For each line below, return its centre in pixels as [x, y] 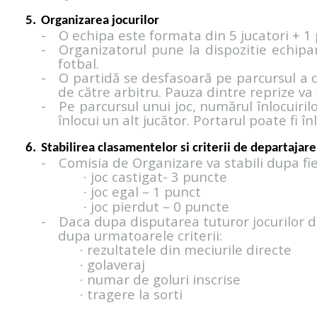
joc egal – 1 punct [144, 192]
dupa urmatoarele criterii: [140, 236]
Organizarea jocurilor [100, 21]
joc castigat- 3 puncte [157, 177]
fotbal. [79, 64]
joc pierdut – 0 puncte [158, 207]
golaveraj [114, 265]
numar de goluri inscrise [162, 279]
